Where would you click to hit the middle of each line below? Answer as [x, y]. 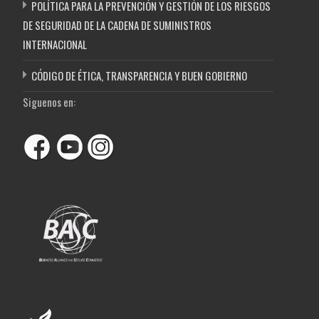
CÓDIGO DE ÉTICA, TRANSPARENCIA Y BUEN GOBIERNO [139, 75]
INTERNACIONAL [55, 44]
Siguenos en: [49, 101]
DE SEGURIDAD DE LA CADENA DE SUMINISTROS [117, 25]
